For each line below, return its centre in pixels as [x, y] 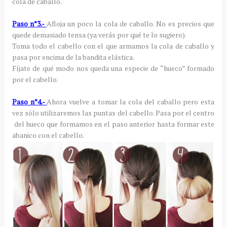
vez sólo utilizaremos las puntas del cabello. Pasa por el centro [113, 112]
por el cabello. [35, 79]
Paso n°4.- [29, 101]
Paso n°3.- [29, 23]
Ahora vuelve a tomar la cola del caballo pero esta [131, 101]
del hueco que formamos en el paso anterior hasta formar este [113, 124]
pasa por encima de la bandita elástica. [73, 57]
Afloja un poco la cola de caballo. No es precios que [130, 23]
